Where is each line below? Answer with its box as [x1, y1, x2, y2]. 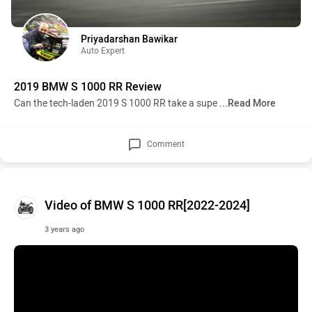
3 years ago [45, 225, 84, 234]
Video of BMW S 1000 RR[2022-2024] [45, 198, 250, 213]
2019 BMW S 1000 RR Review [14, 80, 162, 93]
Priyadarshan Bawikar [81, 33, 178, 45]
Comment [144, 139, 185, 149]
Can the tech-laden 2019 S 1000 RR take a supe [14, 97, 219, 109]
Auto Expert [81, 46, 125, 56]
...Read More [219, 97, 276, 109]
